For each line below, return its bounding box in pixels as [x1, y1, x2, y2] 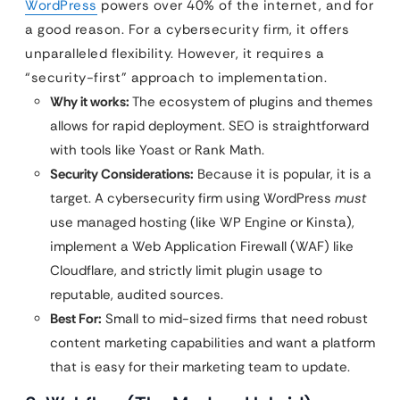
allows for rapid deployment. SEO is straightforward [50, 117, 369, 135]
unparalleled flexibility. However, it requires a [25, 45, 324, 62]
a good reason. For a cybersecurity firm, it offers [25, 21, 349, 38]
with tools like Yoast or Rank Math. [50, 141, 264, 159]
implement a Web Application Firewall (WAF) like [50, 237, 354, 255]
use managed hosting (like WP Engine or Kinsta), [50, 213, 354, 231]
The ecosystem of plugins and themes [129, 93, 373, 111]
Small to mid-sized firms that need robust [102, 310, 368, 328]
